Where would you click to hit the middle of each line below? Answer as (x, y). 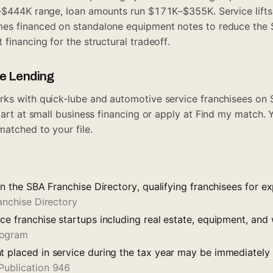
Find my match (229, 114)
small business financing (84, 114)
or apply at (167, 114)
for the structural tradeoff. (109, 41)
